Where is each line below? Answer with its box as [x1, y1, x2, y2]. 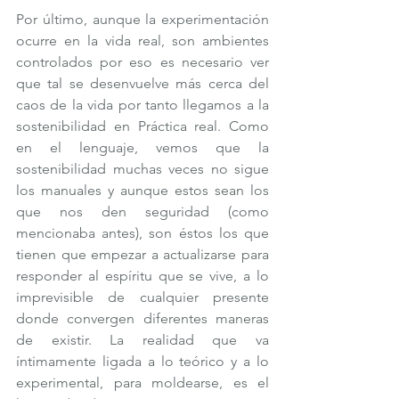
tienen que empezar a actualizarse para [16, 245, 269, 263]
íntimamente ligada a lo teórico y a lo [16, 352, 269, 370]
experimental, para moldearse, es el [16, 373, 269, 391]
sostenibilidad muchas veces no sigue [16, 159, 269, 177]
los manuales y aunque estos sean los [16, 181, 269, 199]
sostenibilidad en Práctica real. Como [16, 117, 269, 134]
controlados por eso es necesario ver [16, 53, 269, 70]
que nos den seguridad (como [16, 202, 269, 220]
